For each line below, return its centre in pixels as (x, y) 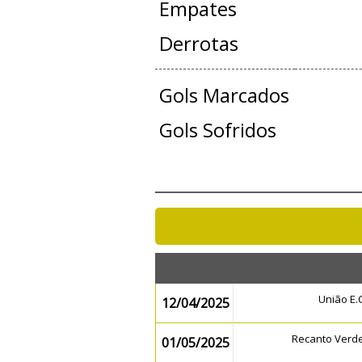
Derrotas (198, 43)
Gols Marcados (224, 95)
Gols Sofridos (217, 130)
